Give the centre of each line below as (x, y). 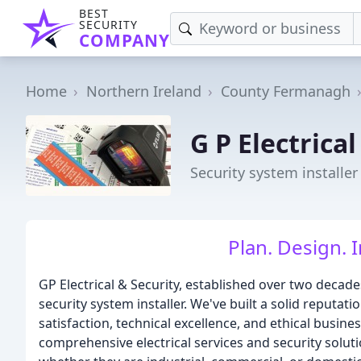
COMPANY (124, 40)
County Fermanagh (286, 91)
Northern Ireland (144, 91)
